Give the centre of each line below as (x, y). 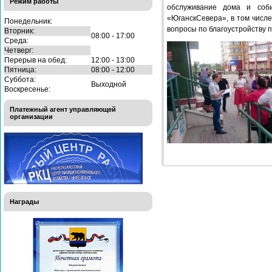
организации (31, 116)
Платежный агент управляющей (63, 109)
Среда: (16, 40)
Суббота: (20, 79)
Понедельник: (28, 21)
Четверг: (19, 50)
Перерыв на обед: (36, 60)
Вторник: (19, 31)
